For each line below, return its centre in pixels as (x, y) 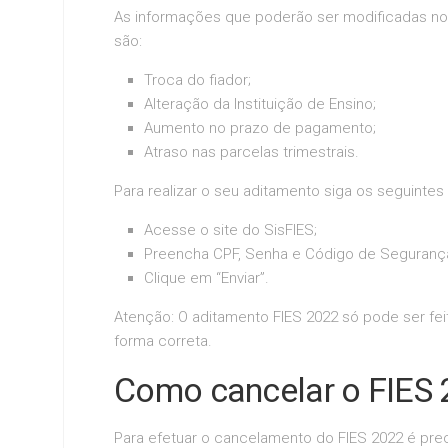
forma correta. (163, 340)
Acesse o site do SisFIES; (230, 229)
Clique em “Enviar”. (206, 277)
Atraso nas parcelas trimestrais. (251, 151)
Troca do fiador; (197, 79)
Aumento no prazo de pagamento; (260, 127)
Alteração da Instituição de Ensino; (260, 103)
